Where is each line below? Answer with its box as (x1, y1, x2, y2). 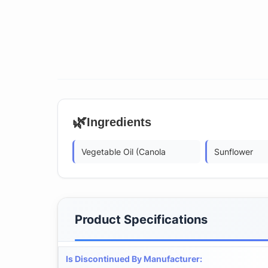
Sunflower (214, 146, 253, 157)
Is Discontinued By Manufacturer (66, 253, 200, 264)
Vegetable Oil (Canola (81, 146, 166, 157)
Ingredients (87, 115, 151, 129)
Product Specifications (75, 212, 208, 227)
